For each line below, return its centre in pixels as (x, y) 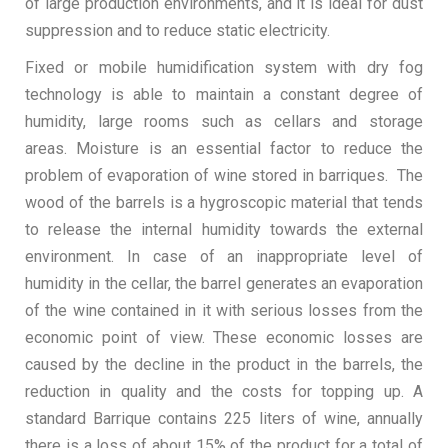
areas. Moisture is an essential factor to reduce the (224, 148)
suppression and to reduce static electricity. (177, 30)
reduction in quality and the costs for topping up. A (224, 391)
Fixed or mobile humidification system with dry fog (224, 67)
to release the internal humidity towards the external (224, 229)
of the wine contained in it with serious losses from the (224, 310)
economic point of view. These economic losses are (224, 337)
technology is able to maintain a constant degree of (224, 94)
